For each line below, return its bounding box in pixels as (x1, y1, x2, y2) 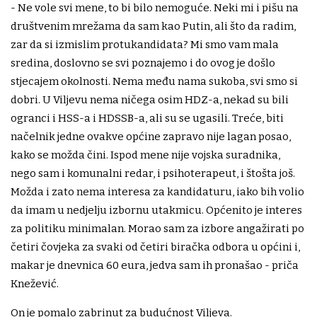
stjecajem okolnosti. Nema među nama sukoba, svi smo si (11, 75, 298, 88)
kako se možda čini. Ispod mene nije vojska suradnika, (11, 149, 280, 162)
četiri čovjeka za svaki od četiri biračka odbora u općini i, (11, 241, 300, 254)
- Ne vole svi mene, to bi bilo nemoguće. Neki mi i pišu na (11, 1, 299, 15)
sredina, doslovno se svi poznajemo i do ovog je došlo (11, 57, 275, 70)
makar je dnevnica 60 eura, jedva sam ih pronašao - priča (11, 259, 299, 272)
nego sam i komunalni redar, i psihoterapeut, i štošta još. (11, 167, 295, 180)
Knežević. (11, 277, 59, 291)
